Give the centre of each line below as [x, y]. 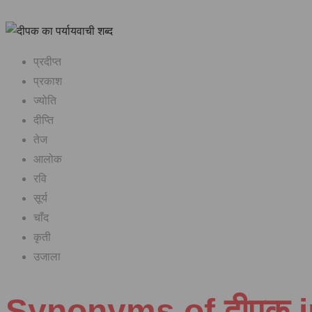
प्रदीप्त [47, 62]
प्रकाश [48, 81]
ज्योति [45, 101]
